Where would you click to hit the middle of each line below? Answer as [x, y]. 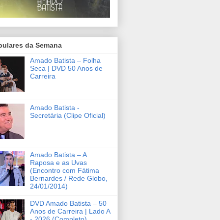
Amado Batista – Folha [65, 60]
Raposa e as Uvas [58, 162]
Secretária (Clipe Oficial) [68, 115]
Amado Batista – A [58, 154]
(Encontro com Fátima [64, 170]
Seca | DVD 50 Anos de [66, 68]
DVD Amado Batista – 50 [68, 203]
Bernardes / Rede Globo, [69, 178]
